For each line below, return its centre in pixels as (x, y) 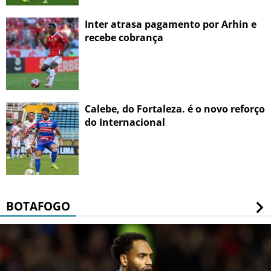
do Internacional (125, 122)
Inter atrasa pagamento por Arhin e (171, 24)
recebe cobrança (124, 38)
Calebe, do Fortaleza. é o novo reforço (175, 109)
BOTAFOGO (38, 207)
